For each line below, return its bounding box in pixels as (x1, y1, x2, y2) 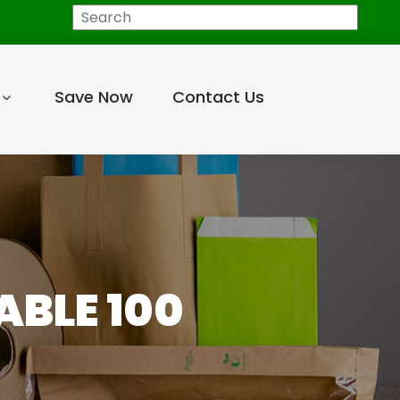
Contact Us (171, 86, 264, 108)
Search (36, 5, 86, 26)
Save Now (54, 86, 133, 108)
